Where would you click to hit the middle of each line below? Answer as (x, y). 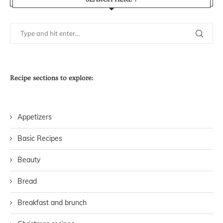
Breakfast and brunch (52, 202)
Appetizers (35, 117)
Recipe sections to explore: (52, 78)
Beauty (29, 160)
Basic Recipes (40, 138)
